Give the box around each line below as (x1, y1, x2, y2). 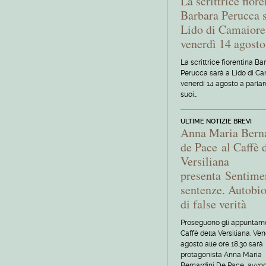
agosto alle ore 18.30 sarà (180, 239, 264, 248)
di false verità (180, 195, 247, 212)
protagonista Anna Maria (180, 250, 262, 259)
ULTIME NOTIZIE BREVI (180, 117, 252, 125)
